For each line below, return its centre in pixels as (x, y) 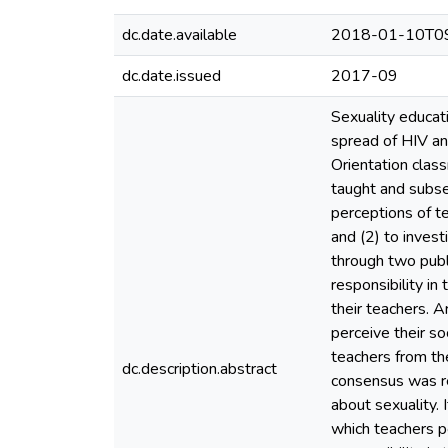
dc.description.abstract (199, 369)
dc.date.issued (171, 76)
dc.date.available (179, 35)
